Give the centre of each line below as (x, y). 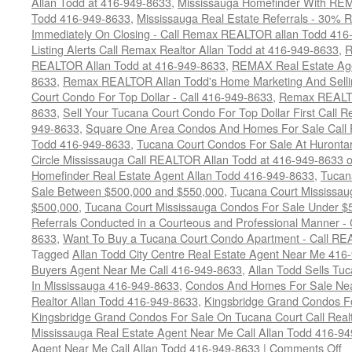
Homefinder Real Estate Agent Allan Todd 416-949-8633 (173, 175)
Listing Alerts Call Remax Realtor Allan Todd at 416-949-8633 (185, 49)
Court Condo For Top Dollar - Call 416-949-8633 (152, 96)
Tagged (50, 253)
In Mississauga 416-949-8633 (105, 285)
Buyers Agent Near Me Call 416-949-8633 (137, 269)
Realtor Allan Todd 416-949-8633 (115, 301)
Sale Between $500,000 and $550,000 (128, 191)
